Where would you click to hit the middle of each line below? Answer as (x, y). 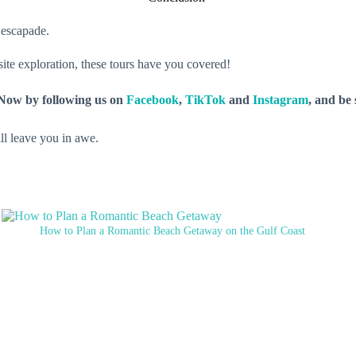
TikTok (205, 99)
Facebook (153, 99)
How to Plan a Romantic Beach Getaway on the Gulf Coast (173, 230)
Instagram (281, 99)
